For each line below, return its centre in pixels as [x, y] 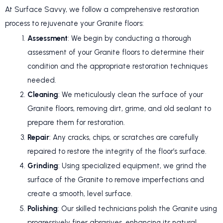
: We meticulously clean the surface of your [131, 95]
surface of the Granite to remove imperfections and [116, 180]
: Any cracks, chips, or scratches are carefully [124, 137]
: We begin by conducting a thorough [129, 38]
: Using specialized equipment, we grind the [132, 166]
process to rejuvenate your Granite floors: [74, 24]
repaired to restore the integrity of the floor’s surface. [117, 151]
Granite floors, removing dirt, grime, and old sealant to [119, 109]
